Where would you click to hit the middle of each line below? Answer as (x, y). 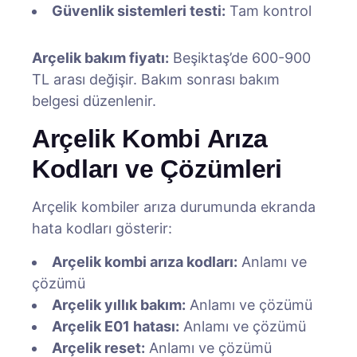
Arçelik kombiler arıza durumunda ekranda (174, 207)
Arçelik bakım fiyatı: (100, 58)
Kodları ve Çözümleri (157, 169)
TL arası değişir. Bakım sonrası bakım (156, 79)
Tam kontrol (269, 11)
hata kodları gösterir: (102, 228)
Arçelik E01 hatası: (116, 326)
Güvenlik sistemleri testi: (139, 11)
